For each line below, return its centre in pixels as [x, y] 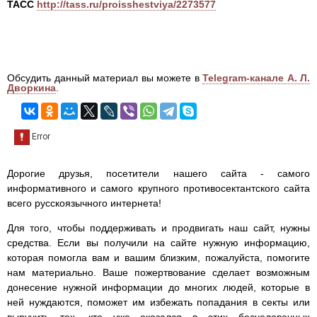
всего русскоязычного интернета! [84, 203]
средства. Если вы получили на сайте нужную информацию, [158, 243]
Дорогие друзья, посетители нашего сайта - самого [158, 174]
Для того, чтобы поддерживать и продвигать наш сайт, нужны [158, 228]
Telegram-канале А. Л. [256, 78]
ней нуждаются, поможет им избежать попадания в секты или [158, 302]
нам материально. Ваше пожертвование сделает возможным [158, 273]
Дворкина [31, 88]
